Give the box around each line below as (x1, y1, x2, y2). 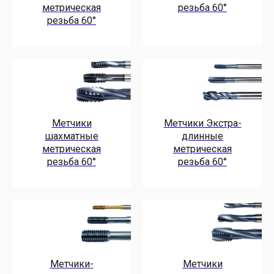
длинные (182, 130, 223, 142)
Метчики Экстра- (163, 117, 242, 129)
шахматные (45, 130, 98, 142)
